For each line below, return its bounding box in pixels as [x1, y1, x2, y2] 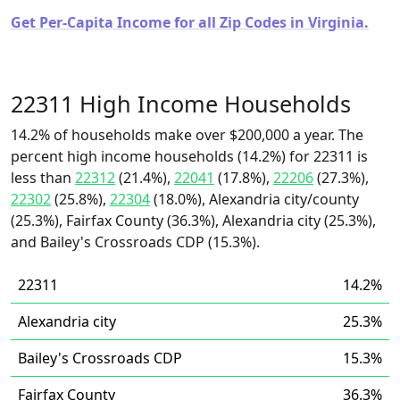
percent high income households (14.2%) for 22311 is [11, 146, 368, 166]
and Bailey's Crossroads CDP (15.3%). [11, 232, 260, 252]
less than [11, 168, 75, 187]
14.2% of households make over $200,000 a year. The [11, 125, 363, 145]
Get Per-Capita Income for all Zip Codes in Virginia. [11, 12, 369, 32]
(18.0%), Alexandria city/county [150, 189, 359, 209]
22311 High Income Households [11, 88, 351, 119]
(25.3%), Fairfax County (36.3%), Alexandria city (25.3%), [11, 211, 376, 230]
